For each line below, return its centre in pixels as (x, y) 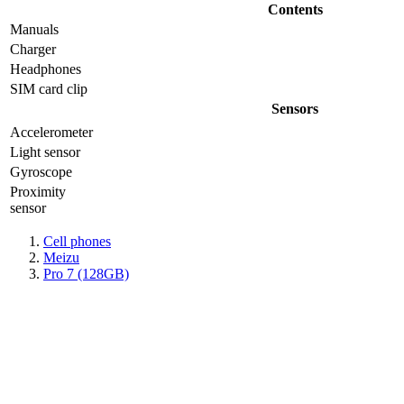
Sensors (295, 109)
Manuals (34, 30)
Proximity (38, 192)
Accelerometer (51, 133)
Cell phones (77, 242)
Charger (33, 50)
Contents (295, 10)
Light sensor (45, 152)
